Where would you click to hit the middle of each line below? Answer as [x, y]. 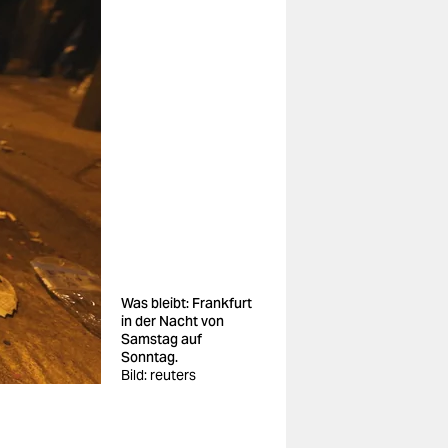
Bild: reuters [158, 375]
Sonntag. [149, 357]
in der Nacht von [172, 321]
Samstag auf [161, 339]
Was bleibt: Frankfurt [186, 303]
